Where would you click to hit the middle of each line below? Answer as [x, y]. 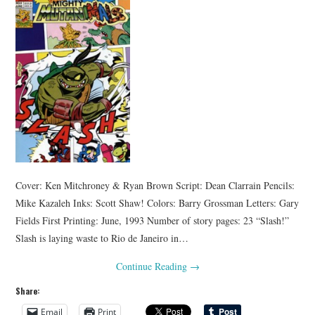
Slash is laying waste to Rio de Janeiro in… [102, 238]
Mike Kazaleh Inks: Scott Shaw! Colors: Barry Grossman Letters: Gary [157, 202]
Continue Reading [153, 266]
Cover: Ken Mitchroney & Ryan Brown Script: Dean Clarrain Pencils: [155, 185]
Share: [28, 290]
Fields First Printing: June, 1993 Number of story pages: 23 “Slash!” [153, 220]
